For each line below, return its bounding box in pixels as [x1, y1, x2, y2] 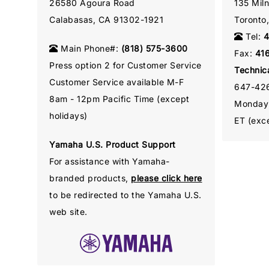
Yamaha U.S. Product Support [49, 139, 176, 150]
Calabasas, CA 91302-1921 [49, 14, 163, 25]
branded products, [49, 172, 131, 183]
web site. [49, 206, 88, 217]
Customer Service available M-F [49, 76, 184, 87]
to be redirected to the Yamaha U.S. [49, 189, 202, 200]
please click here [131, 172, 202, 183]
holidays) [49, 110, 88, 121]
